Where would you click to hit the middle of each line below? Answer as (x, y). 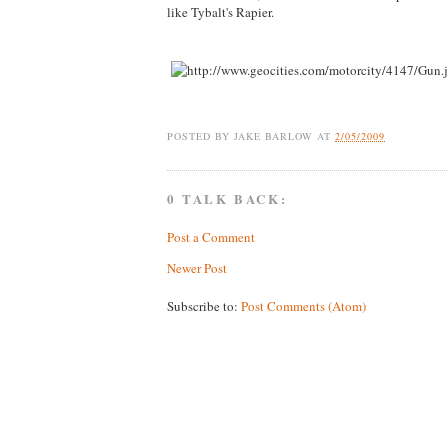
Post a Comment (211, 236)
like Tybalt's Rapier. (220, 11)
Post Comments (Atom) (303, 305)
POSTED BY (201, 135)
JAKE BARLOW (274, 135)
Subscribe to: (204, 305)
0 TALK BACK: (227, 199)
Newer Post (197, 267)
